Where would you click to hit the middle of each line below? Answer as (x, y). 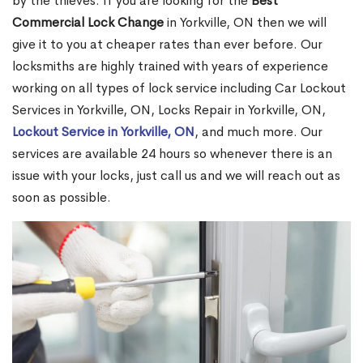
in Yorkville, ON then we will (245, 23)
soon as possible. (62, 198)
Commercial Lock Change (88, 23)
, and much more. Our (258, 132)
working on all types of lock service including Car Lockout (179, 88)
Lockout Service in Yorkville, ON (103, 132)
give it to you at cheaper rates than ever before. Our (167, 45)
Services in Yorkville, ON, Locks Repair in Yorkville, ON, (169, 110)
